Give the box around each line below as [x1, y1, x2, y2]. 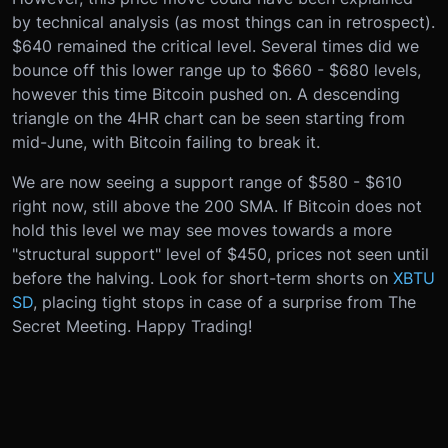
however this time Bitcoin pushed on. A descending [12, 84, 400, 104]
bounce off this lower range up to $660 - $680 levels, [12, 60, 421, 80]
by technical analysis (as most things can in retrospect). [12, 12, 435, 32]
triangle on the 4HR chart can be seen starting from [12, 108, 405, 128]
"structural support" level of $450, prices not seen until [12, 244, 429, 264]
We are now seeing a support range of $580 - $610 [12, 172, 402, 192]
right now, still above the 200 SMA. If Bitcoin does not [12, 196, 422, 216]
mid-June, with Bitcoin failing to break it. [12, 132, 320, 152]
